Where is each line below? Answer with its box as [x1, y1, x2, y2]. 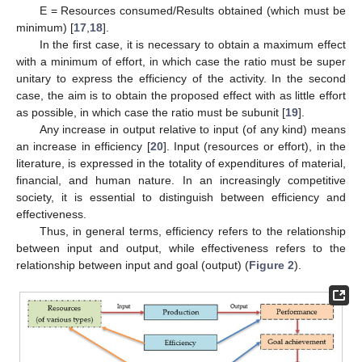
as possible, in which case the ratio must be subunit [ [16, 105, 285, 119]
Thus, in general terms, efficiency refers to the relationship [39, 224, 346, 238]
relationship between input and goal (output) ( [16, 258, 249, 271]
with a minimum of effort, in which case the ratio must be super [16, 54, 346, 68]
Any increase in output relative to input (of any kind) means [39, 122, 346, 136]
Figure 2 [249, 258, 294, 271]
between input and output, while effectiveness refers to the [16, 241, 346, 255]
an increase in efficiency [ [16, 139, 150, 153]
